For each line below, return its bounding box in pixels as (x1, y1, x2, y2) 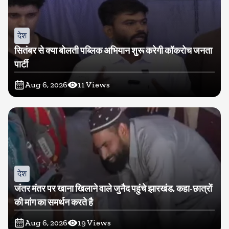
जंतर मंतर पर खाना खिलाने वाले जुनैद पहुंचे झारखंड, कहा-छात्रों (14, 183, 212, 194)
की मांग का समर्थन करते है (14, 197, 93, 208)
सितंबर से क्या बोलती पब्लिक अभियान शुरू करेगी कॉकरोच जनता (14, 45, 212, 56)
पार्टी (14, 59, 28, 70)
